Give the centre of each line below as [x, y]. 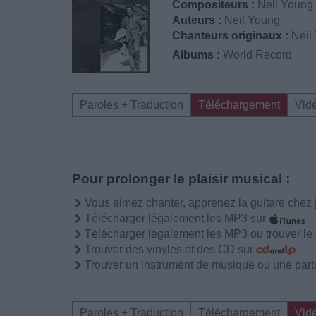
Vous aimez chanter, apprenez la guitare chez [200, 203]
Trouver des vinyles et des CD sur [170, 249]
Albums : [196, 55]
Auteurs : [197, 20]
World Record [258, 55]
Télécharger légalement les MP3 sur [177, 218]
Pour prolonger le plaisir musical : [181, 179]
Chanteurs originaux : [231, 36]
